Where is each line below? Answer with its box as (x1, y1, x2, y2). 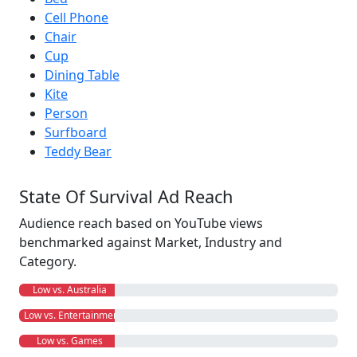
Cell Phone (45, 9, 108, 26)
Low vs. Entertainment (19, 308, 122, 322)
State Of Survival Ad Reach (19, 185, 233, 208)
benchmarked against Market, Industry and (19, 233, 282, 251)
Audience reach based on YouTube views (19, 214, 263, 232)
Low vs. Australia (27, 283, 107, 296)
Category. (19, 253, 76, 270)
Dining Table (45, 66, 120, 84)
